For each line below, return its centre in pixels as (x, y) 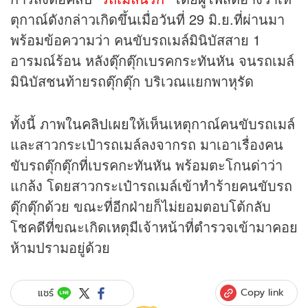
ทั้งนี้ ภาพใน (46, 124)
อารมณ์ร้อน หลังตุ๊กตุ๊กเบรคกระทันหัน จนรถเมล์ (152, 60)
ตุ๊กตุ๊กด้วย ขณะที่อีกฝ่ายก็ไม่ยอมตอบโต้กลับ (141, 206)
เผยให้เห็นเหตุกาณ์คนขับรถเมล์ (201, 124)
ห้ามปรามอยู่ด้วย (60, 247)
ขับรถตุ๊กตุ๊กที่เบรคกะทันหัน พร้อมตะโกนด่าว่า (146, 165)
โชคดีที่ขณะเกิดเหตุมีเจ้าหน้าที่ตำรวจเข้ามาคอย (154, 227)
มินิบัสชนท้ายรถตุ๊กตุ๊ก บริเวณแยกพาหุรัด (134, 81)
